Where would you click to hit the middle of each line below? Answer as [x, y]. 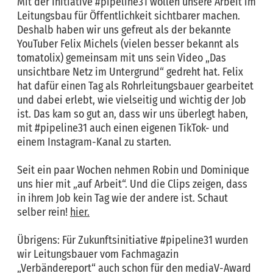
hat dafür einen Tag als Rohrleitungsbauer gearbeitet [135, 86]
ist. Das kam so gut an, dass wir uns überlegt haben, [133, 114]
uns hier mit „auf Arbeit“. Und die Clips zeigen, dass [132, 184]
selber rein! [44, 212]
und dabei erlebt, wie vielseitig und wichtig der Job [132, 100]
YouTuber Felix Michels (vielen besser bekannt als [128, 44]
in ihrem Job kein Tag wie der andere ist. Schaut [122, 198]
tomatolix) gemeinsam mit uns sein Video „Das [122, 58]
